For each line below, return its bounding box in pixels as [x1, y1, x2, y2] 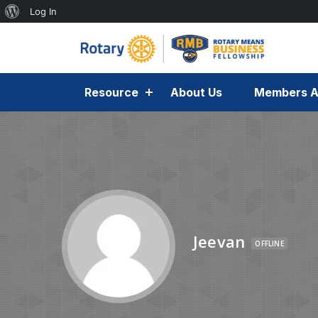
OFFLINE [255, 238, 284, 248]
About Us [170, 85, 222, 99]
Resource [84, 85, 138, 99]
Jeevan [193, 230, 246, 252]
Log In [30, 6, 57, 17]
